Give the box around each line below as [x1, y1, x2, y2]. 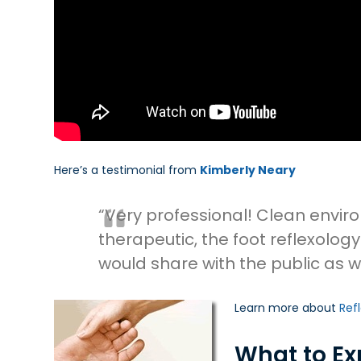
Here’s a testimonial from [54, 162, 201, 178]
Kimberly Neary [200, 162, 301, 178]
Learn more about [234, 300, 340, 316]
